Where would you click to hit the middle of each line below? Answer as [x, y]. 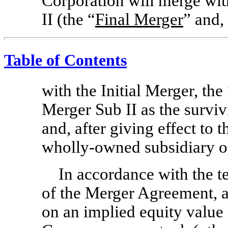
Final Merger [139, 20]
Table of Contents [65, 60]
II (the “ [68, 20]
